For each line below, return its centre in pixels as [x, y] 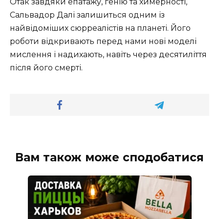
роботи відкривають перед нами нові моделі [103, 42]
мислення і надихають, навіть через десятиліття [108, 55]
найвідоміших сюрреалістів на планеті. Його [100, 28]
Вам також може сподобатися [109, 158]
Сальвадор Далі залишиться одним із [87, 15]
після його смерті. [46, 68]
